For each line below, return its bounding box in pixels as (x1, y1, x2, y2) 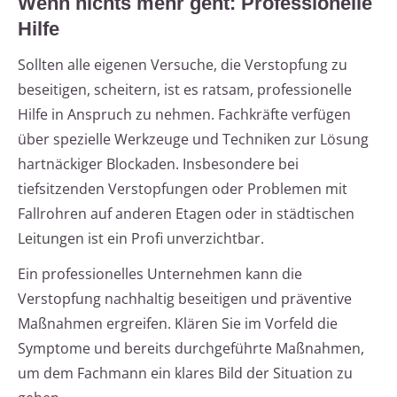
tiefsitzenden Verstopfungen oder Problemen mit (18, 179, 347, 199)
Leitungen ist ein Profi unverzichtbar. (18, 229, 264, 249)
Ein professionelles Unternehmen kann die (18, 264, 302, 284)
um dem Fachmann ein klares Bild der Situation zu (18, 363, 353, 384)
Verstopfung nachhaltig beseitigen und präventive (18, 289, 352, 309)
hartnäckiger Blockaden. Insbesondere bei (18, 154, 299, 175)
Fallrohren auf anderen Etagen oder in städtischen (18, 204, 354, 224)
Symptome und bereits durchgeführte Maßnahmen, (18, 339, 364, 359)
